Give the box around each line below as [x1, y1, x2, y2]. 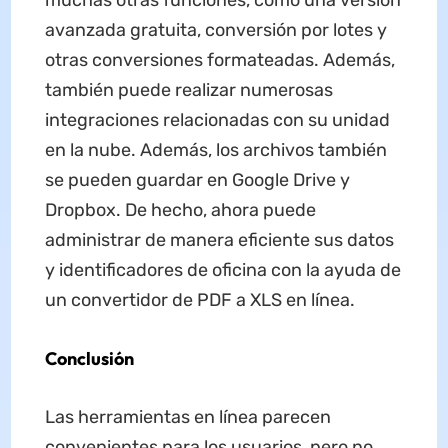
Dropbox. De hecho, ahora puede [44, 198, 316, 221]
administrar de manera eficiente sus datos [44, 228, 394, 251]
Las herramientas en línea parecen [44, 405, 331, 428]
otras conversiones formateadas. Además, [44, 48, 395, 71]
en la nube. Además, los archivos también [44, 138, 387, 161]
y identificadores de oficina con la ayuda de [44, 258, 401, 281]
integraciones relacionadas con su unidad [44, 108, 390, 131]
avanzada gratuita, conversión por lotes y [44, 18, 387, 41]
